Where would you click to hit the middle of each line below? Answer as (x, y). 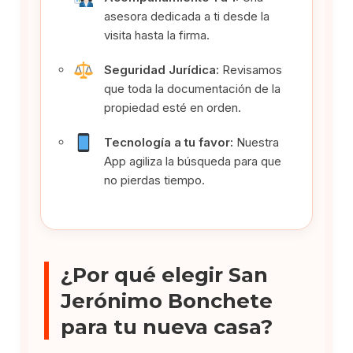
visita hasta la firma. (157, 35)
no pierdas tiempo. (155, 180)
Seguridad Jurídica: (162, 69)
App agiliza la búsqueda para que (193, 161)
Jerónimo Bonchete (167, 300)
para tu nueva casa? (167, 326)
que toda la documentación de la (193, 88)
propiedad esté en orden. (173, 107)
